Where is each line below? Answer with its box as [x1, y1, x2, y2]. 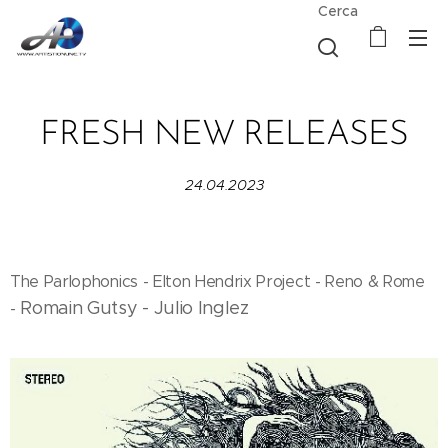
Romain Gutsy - [20, 297, 154, 319]
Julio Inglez [153, 297, 249, 319]
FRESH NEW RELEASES [39, 118, 409, 153]
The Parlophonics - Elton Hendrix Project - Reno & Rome [10, 272, 425, 291]
